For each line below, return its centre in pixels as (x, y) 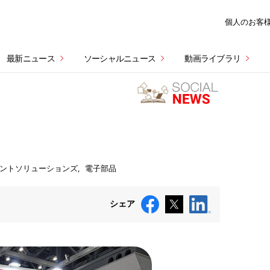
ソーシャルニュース (120, 58)
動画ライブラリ (213, 58)
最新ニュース (31, 58)
